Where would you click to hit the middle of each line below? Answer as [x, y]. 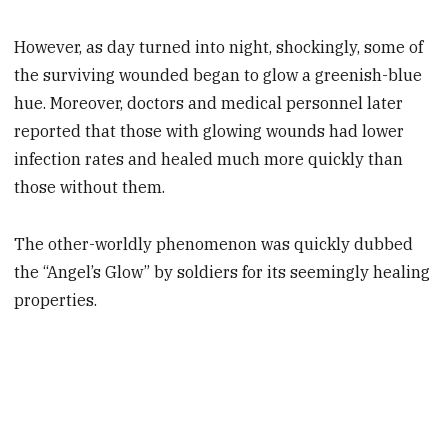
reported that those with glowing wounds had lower [209, 131]
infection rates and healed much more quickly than [209, 159]
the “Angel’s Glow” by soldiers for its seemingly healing [222, 272]
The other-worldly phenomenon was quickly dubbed [214, 244]
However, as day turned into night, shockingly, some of [219, 47]
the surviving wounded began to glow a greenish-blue [218, 75]
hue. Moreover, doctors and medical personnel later [209, 103]
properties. [56, 300]
